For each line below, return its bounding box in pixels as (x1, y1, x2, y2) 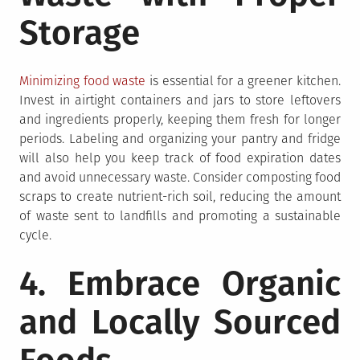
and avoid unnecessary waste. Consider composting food (19, 169, 341, 185)
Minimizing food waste (19, 72, 146, 88)
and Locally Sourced (19, 301, 341, 342)
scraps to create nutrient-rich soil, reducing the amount (19, 188, 341, 204)
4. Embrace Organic (19, 263, 341, 304)
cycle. (19, 227, 51, 243)
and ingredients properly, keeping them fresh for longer (19, 111, 341, 127)
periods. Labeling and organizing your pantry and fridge (19, 130, 341, 146)
